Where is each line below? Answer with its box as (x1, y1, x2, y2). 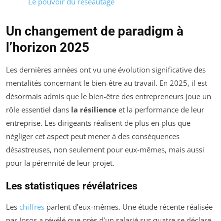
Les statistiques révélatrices (6, 180, 138, 192)
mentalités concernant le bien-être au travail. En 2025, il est (6, 78, 207, 88)
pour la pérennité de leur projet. (6, 158, 114, 168)
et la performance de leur (116, 105, 204, 115)
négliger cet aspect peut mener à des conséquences (6, 131, 180, 142)
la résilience (71, 105, 116, 115)
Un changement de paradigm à (6, 24, 184, 39)
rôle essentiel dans (6, 105, 71, 115)
